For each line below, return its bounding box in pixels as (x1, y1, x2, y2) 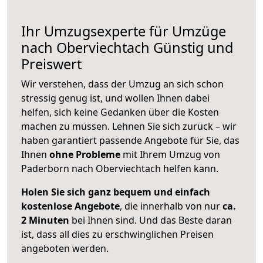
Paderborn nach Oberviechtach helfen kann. (21, 162, 218, 176)
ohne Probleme (49, 148, 120, 161)
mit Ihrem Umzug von (120, 148, 220, 161)
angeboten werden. (21, 242, 109, 255)
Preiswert (21, 55, 82, 74)
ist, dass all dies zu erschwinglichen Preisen (21, 228, 214, 241)
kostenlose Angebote (21, 200, 120, 213)
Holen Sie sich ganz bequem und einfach (21, 186, 210, 199)
